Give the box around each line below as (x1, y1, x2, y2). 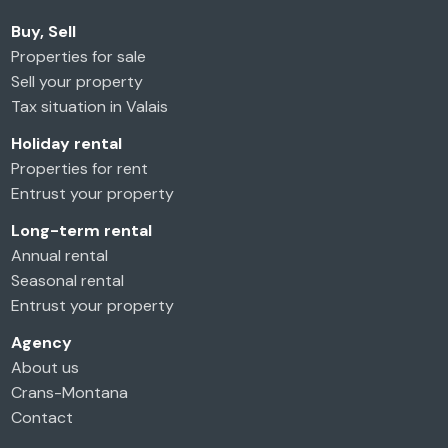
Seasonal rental (11, 270, 125, 292)
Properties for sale (11, 46, 147, 68)
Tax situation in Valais (11, 96, 169, 118)
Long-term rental (11, 220, 153, 242)
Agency (11, 332, 73, 354)
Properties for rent (11, 158, 149, 180)
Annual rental (11, 245, 109, 267)
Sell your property (11, 71, 144, 93)
